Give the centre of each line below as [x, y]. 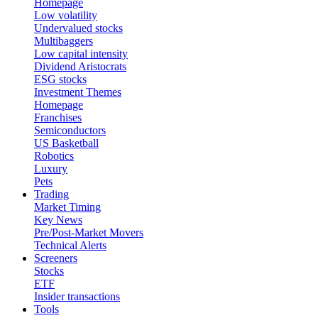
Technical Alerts [70, 245]
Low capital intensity [81, 54]
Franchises [58, 117]
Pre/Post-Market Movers [89, 232]
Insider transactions [77, 296]
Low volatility [66, 15]
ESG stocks [60, 79]
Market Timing [67, 207]
